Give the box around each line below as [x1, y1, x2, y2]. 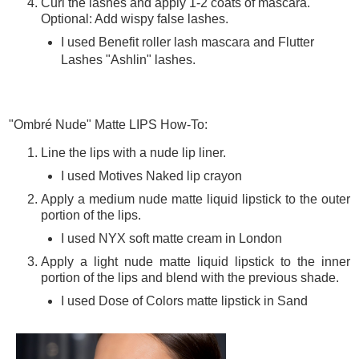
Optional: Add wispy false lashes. [41, 11, 228, 26]
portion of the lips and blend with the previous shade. [41, 270, 339, 284]
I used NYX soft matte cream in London [60, 232, 282, 246]
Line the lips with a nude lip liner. [41, 146, 226, 160]
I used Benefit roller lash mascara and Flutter [60, 34, 314, 49]
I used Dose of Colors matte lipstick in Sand [60, 293, 308, 308]
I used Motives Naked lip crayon [60, 169, 242, 184]
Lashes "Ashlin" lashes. [60, 52, 196, 67]
